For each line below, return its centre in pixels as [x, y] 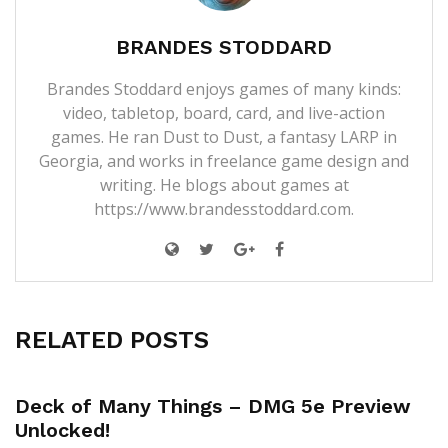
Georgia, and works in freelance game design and [224, 160]
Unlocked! [62, 429]
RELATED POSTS [112, 339]
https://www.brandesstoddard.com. [224, 208]
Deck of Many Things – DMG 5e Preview [213, 405]
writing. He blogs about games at [224, 184]
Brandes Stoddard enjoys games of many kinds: [224, 88]
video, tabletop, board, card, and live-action [224, 112]
